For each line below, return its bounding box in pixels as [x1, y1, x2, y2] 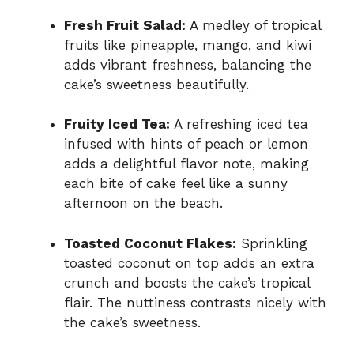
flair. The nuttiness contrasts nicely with [64, 294, 326, 311]
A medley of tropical [186, 17, 321, 33]
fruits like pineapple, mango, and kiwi [64, 36, 311, 53]
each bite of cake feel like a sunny [64, 175, 288, 192]
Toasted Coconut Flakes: [64, 235, 236, 251]
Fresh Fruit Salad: [64, 17, 186, 33]
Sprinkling [236, 235, 307, 251]
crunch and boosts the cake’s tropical [64, 274, 310, 291]
